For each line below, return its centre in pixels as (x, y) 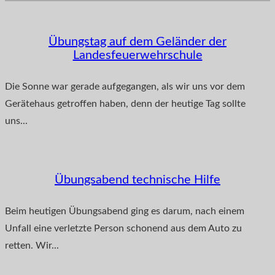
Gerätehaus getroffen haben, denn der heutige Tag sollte (125, 104)
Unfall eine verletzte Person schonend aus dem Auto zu (123, 229)
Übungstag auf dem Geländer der (137, 41)
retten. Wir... (32, 246)
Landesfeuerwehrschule (137, 55)
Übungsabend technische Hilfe (137, 180)
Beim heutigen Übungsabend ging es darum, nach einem (125, 211)
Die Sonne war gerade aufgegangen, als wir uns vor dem (125, 87)
